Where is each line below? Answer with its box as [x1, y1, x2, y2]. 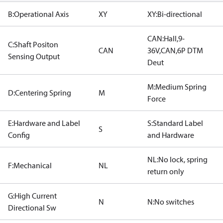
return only [147, 166, 184, 176]
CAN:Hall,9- [147, 33, 185, 43]
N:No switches [147, 197, 194, 207]
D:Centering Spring [8, 88, 71, 98]
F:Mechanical [8, 160, 52, 170]
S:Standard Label [147, 118, 203, 128]
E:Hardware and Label [8, 118, 80, 128]
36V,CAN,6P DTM [147, 45, 203, 55]
